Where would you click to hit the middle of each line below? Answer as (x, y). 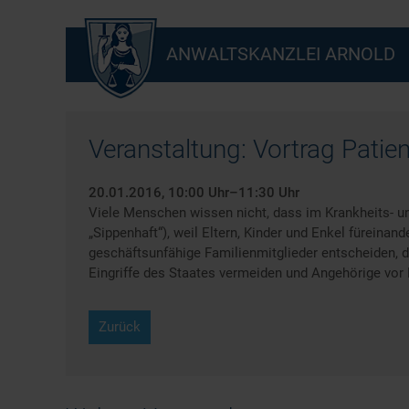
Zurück (120, 327)
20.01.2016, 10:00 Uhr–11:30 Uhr (194, 193)
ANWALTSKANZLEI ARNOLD (281, 54)
